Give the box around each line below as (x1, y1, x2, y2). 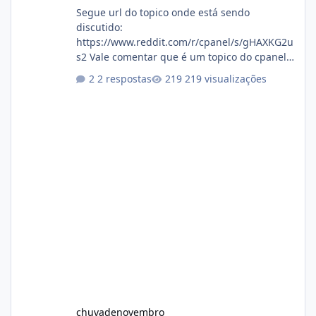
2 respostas (97, 72, 152, 86)
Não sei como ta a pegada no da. (75, 64, 231, 78)
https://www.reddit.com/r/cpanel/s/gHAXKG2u (75, 35, 293, 49)
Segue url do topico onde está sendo (75, 5, 250, 19)
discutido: (75, 20, 123, 34)
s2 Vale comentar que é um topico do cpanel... (75, 49, 295, 63)
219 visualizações (184, 72, 267, 86)
